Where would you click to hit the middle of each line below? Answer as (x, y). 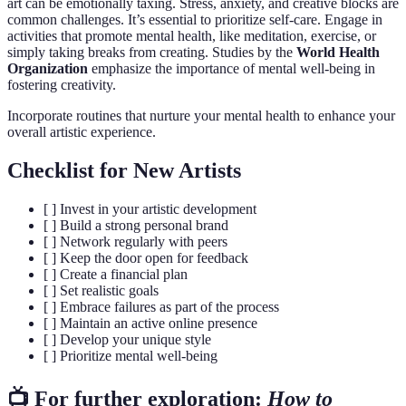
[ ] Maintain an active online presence (150, 323)
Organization (48, 68)
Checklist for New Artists (124, 170)
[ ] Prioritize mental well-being (130, 355)
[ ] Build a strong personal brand (136, 225)
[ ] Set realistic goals (101, 290)
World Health (338, 52)
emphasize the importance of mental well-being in (232, 68)
